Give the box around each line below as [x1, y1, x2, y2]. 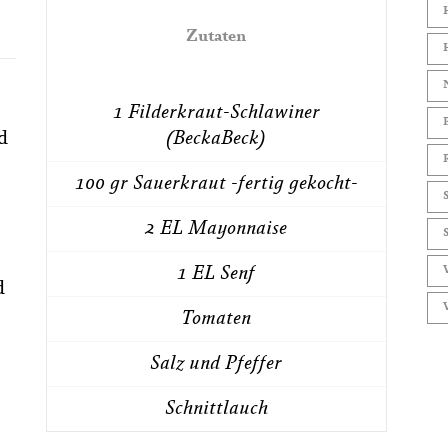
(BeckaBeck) [166, 129, 267, 150]
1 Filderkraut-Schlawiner [112, 103, 320, 124]
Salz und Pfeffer [150, 354, 283, 375]
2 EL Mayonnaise [145, 219, 288, 240]
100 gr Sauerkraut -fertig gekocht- [74, 174, 358, 195]
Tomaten [181, 309, 252, 330]
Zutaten [186, 29, 247, 47]
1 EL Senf [177, 264, 256, 285]
